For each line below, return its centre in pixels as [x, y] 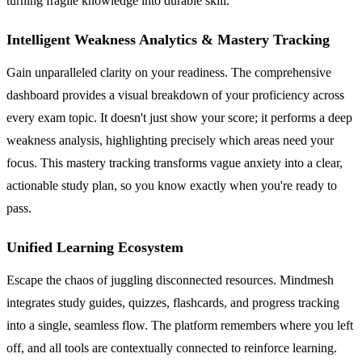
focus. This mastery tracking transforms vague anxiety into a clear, [175, 162]
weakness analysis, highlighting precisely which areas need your [170, 140]
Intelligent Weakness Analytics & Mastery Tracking [168, 39]
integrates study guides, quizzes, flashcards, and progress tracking [173, 302]
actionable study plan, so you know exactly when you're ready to [172, 185]
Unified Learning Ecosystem [95, 247]
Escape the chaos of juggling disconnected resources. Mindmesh [170, 280]
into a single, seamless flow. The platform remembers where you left [180, 325]
